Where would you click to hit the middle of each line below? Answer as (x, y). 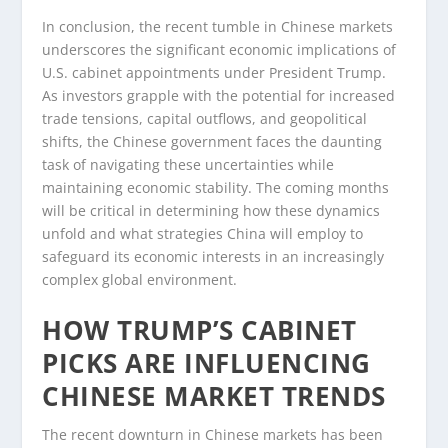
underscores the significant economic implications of (219, 50)
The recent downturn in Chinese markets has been (213, 434)
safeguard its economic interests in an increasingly (213, 257)
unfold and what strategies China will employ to (203, 234)
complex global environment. (140, 280)
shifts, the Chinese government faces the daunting (212, 142)
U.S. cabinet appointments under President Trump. (214, 73)
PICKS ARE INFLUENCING (206, 362)
